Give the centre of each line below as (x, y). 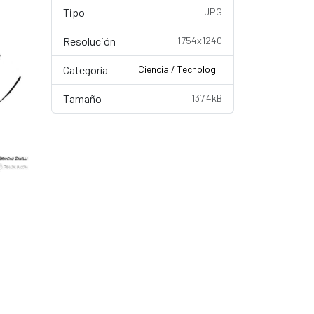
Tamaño (82, 98)
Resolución (89, 41)
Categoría (86, 70)
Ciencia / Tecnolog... (180, 69)
